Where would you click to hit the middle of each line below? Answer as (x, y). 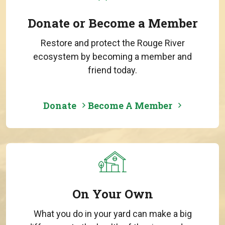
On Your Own (113, 194)
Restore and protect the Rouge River (113, 43)
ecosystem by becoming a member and (113, 57)
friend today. (113, 70)
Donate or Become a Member (113, 23)
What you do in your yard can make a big (113, 213)
